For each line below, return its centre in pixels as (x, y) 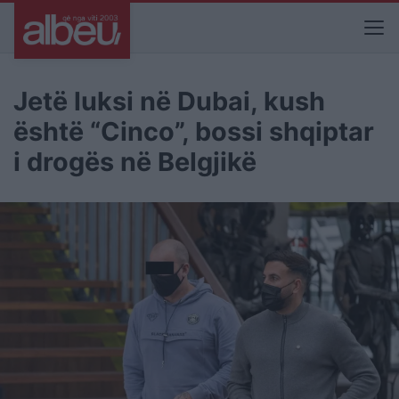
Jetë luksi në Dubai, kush (169, 101)
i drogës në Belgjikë (135, 162)
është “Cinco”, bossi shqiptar (194, 131)
